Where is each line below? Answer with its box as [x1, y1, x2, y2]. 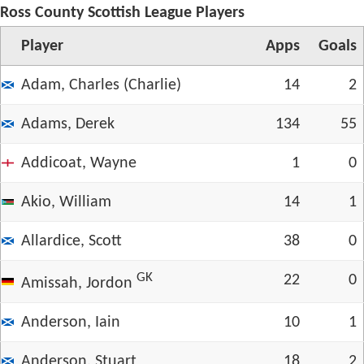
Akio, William [21, 194, 111, 210]
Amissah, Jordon [21, 275, 132, 292]
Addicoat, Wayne [21, 155, 136, 171]
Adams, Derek [21, 116, 115, 132]
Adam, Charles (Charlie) [21, 77, 181, 93]
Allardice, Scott [21, 233, 122, 249]
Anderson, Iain [21, 314, 120, 331]
